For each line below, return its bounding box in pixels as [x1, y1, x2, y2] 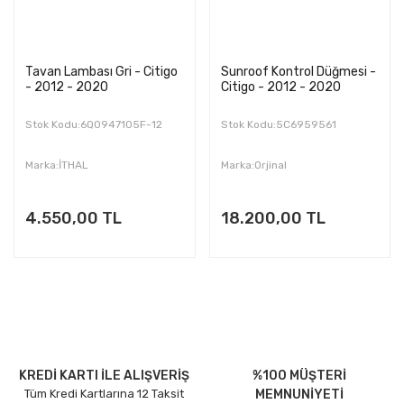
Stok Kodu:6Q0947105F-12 [25, 118, 162, 131]
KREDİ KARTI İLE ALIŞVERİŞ [19, 368, 190, 383]
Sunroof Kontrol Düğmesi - [220, 64, 376, 79]
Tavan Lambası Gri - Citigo [25, 64, 178, 79]
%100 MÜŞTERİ [252, 368, 347, 383]
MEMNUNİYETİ [255, 387, 344, 402]
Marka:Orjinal [220, 159, 287, 171]
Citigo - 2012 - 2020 [220, 79, 341, 95]
